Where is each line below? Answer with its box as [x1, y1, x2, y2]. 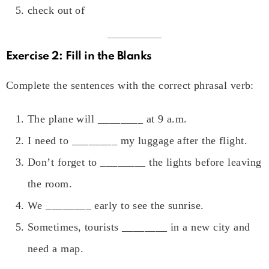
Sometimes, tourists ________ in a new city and [28, 220, 250, 233]
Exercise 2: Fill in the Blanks [6, 50, 152, 62]
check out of [28, 4, 85, 16]
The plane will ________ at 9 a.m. [28, 112, 187, 125]
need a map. [28, 242, 83, 255]
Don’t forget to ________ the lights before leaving [28, 156, 262, 168]
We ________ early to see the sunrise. [28, 199, 204, 211]
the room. [28, 177, 73, 190]
